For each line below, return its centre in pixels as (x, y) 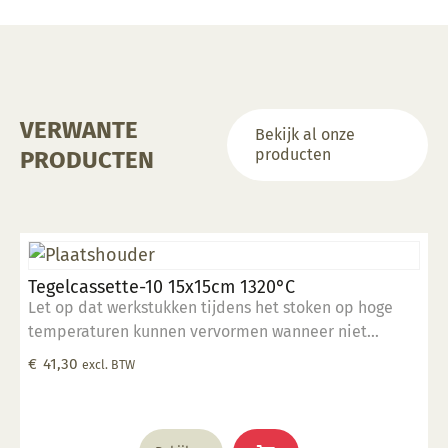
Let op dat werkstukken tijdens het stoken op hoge (210, 307)
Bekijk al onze (305, 134)
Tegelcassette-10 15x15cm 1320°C (162, 287)
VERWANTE (79, 130)
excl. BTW (108, 364)
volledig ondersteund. (108, 355)
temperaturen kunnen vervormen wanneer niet (197, 331)
